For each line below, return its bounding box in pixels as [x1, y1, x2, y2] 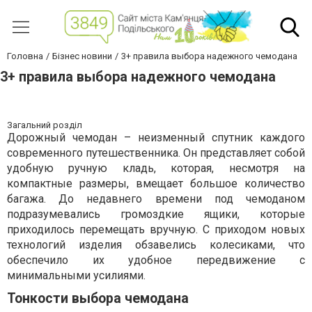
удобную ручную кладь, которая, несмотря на [7, 162, 305, 175]
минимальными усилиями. [7, 269, 146, 283]
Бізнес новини [52, 51, 112, 62]
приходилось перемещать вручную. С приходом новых [7, 223, 305, 237]
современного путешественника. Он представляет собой [7, 146, 305, 160]
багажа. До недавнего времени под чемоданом [7, 192, 305, 206]
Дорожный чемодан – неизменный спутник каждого [7, 131, 305, 145]
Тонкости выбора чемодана [7, 290, 189, 307]
